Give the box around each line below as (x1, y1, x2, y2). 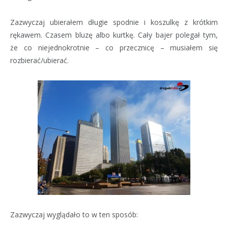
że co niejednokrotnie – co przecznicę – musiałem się (10, 43, 218, 53)
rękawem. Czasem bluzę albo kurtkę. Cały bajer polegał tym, (10, 30, 218, 40)
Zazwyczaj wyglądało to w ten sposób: (10, 209, 138, 219)
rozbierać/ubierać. (10, 55, 69, 66)
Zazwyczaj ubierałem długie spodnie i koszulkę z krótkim (10, 17, 218, 27)
